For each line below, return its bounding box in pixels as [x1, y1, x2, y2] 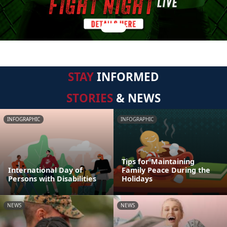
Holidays [122, 174, 153, 183]
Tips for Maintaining [122, 157, 195, 166]
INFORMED [94, 69, 159, 85]
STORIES [66, 90, 113, 106]
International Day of [8, 165, 83, 175]
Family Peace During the [122, 165, 210, 175]
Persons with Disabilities [8, 174, 96, 183]
